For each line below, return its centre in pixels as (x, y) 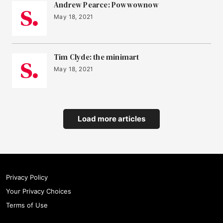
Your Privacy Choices (39, 191)
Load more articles (111, 119)
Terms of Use (27, 205)
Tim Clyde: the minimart (97, 57)
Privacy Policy (27, 177)
